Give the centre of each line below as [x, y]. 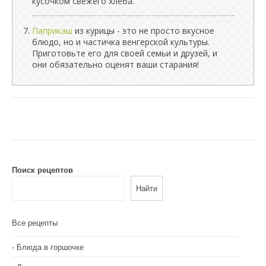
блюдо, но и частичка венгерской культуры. [121, 42]
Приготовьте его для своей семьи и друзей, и [125, 53]
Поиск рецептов [42, 170]
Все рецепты [35, 222]
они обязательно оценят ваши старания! [115, 64]
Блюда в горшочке [50, 246]
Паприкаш [52, 31]
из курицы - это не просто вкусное [143, 31]
